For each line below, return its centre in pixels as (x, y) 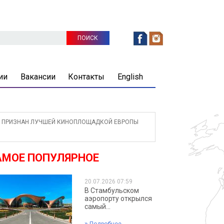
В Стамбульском (112, 190)
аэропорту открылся (118, 198)
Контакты (86, 77)
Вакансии (38, 77)
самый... (98, 206)
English (130, 77)
